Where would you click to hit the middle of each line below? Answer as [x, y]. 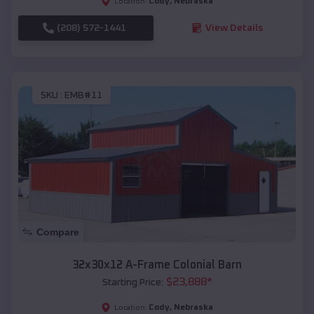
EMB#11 [83, 96]
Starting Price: [132, 283]
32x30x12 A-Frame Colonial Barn [157, 265]
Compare [58, 232]
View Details [234, 28]
